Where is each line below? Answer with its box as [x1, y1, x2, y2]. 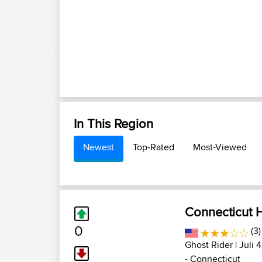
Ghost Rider [185, 238, 233, 251]
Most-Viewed [193, 140, 247, 154]
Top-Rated [133, 140, 174, 154]
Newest [83, 140, 114, 154]
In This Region [74, 114, 153, 133]
